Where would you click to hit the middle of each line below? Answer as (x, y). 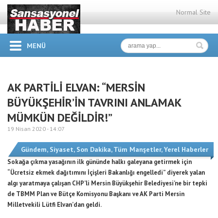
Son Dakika (94, 149)
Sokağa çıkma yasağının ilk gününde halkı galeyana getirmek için (100, 162)
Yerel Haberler (186, 149)
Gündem (34, 149)
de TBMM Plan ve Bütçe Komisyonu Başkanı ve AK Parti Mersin (96, 194)
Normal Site (193, 12)
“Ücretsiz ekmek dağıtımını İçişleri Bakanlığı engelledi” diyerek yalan (106, 173)
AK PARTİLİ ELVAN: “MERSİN (76, 87)
